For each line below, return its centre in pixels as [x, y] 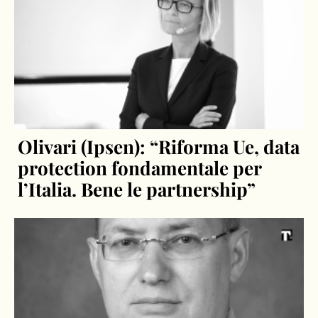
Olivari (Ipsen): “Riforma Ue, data [159, 147]
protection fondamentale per [140, 168]
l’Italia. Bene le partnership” [137, 190]
